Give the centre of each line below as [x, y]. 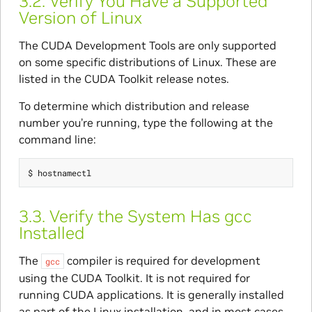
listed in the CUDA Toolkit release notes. [124, 78]
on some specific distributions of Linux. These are [147, 62]
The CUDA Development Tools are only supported [147, 45]
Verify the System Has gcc [150, 216]
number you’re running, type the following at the [146, 122]
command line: [57, 139]
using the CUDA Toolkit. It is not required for [134, 278]
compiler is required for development [162, 260]
